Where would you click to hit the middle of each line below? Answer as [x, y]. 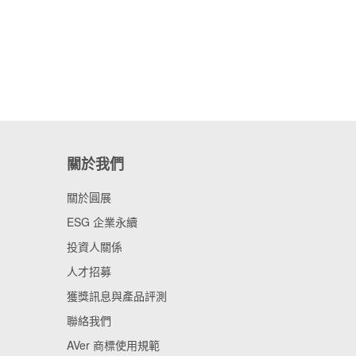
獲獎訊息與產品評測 [116, 295]
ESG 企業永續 [102, 221]
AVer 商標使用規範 [113, 344]
